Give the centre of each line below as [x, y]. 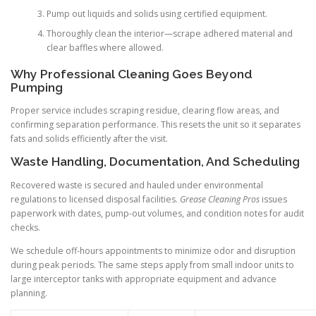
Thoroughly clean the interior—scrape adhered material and [169, 33]
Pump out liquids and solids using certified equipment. [157, 13]
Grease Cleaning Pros [220, 199]
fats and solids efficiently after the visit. [89, 139]
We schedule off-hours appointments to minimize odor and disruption [153, 250]
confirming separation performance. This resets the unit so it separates [156, 125]
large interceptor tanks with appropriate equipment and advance [144, 279]
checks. [25, 227]
